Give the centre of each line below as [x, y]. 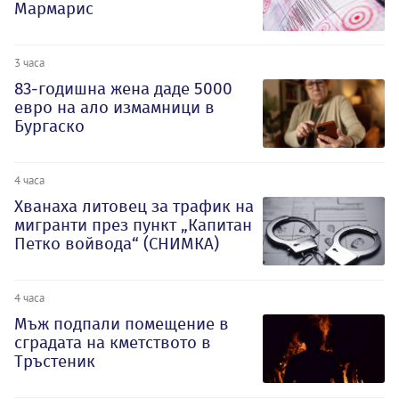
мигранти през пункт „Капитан [133, 224]
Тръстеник [55, 361]
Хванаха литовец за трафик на [134, 206]
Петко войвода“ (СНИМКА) [117, 243]
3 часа [29, 63]
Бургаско [49, 126]
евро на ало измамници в [114, 108]
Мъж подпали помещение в [122, 323]
